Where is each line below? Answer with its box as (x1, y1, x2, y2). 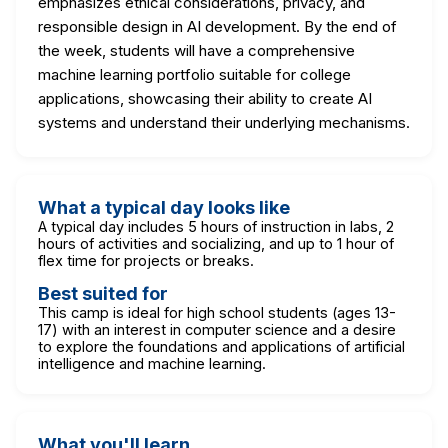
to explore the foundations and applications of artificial (38, 337, 405, 355)
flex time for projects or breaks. (38, 251, 254, 269)
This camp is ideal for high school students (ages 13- (38, 303, 396, 321)
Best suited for (38, 282, 168, 304)
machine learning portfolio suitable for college (38, 64, 351, 84)
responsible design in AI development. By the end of (38, 16, 397, 36)
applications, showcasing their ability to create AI (38, 88, 372, 108)
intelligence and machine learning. (38, 354, 266, 372)
